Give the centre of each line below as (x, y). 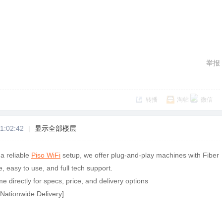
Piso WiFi (46, 155)
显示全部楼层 (55, 128)
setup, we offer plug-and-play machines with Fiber (140, 155)
